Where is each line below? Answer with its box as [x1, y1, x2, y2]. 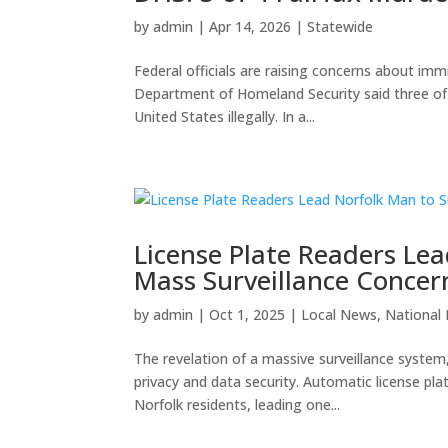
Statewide [307, 17, 374, 37]
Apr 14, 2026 [209, 17, 292, 37]
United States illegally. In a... [134, 107, 316, 127]
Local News [301, 305, 378, 325]
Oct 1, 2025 [209, 305, 286, 325]
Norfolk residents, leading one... [134, 395, 341, 415]
